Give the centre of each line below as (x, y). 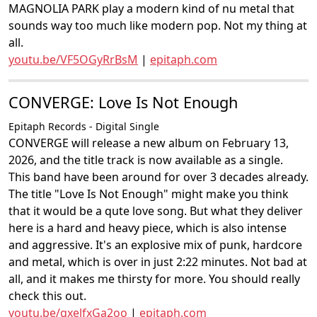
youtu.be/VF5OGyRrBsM (73, 59)
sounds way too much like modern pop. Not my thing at (158, 25)
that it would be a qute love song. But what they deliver (156, 211)
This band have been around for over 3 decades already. (158, 177)
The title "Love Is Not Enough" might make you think (149, 194)
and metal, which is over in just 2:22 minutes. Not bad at (158, 262)
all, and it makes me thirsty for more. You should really (154, 279)
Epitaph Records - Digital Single (84, 126)
